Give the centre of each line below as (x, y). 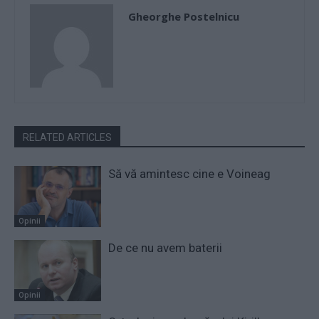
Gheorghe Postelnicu (184, 17)
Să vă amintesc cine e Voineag (190, 174)
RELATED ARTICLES (67, 138)
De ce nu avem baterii (166, 248)
